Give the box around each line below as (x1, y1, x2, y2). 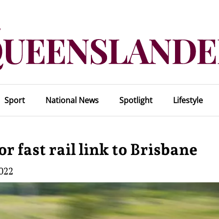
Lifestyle (173, 95, 203, 106)
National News (45, 95, 99, 106)
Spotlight (119, 95, 153, 106)
